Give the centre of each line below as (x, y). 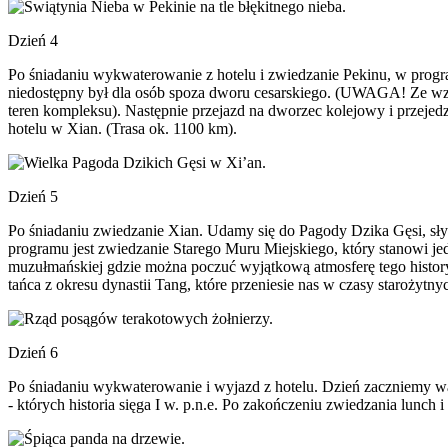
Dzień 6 (33, 352)
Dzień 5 (33, 196)
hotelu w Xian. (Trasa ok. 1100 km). (122, 128)
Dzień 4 (33, 40)
